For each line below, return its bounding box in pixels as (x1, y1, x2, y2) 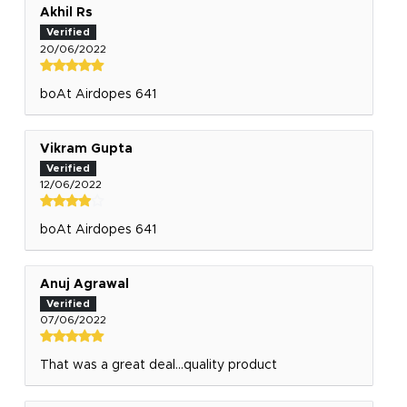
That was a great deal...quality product (39, 358, 277, 372)
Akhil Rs (39, 6, 93, 20)
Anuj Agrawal (39, 277, 129, 291)
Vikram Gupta (39, 142, 133, 155)
